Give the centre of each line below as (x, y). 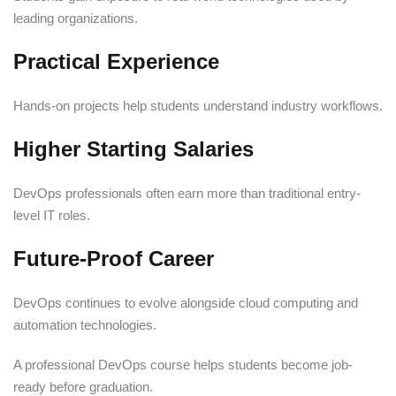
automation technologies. (85, 324)
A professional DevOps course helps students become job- (183, 364)
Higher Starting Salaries (133, 148)
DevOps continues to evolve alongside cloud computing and (186, 302)
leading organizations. (76, 18)
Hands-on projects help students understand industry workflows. (198, 105)
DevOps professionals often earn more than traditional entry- (187, 193)
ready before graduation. (83, 386)
